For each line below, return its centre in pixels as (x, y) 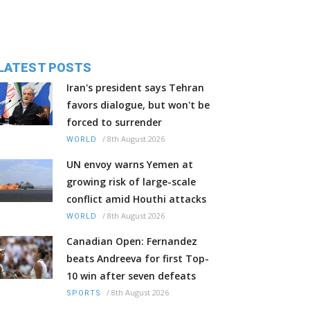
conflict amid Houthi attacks (136, 199)
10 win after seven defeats (131, 276)
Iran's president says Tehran (135, 88)
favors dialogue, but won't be (138, 105)
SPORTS (84, 293)
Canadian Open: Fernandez (132, 241)
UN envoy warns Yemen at (130, 165)
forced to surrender (114, 122)
